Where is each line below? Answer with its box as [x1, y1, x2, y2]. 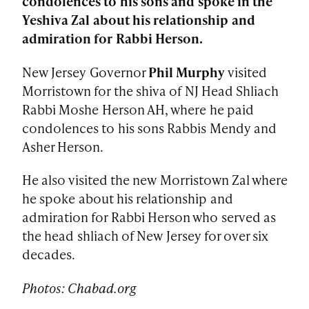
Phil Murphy [148, 62, 226, 81]
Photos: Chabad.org [22, 279, 137, 298]
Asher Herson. [22, 137, 104, 156]
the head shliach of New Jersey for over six [22, 226, 269, 246]
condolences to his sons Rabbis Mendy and [22, 118, 277, 137]
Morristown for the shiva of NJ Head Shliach [22, 81, 279, 100]
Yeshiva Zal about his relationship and [22, 10, 255, 29]
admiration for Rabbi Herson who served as [22, 208, 276, 227]
